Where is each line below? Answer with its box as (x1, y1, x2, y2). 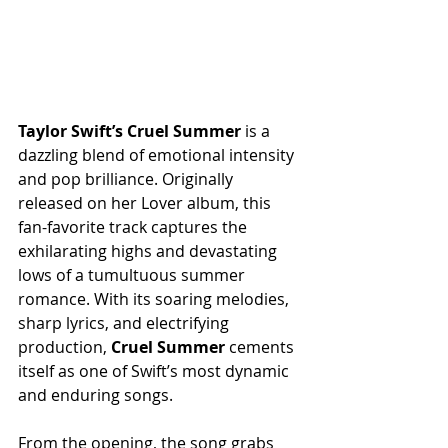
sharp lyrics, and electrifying (18, 312, 233, 334)
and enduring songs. (18, 384, 173, 406)
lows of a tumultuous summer (18, 264, 249, 286)
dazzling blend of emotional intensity (18, 144, 298, 166)
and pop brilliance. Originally (18, 168, 237, 190)
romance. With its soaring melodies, (18, 288, 293, 310)
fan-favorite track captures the (18, 216, 251, 238)
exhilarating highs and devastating (18, 240, 281, 262)
